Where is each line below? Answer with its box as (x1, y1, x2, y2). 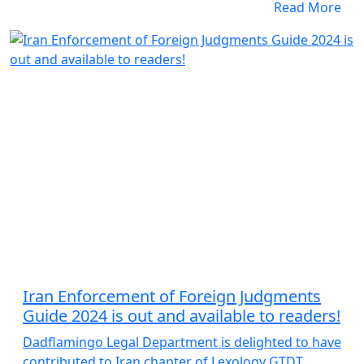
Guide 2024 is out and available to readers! (23, 305, 340, 327)
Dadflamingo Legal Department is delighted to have (23, 333, 341, 351)
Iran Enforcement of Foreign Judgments (23, 285, 321, 307)
